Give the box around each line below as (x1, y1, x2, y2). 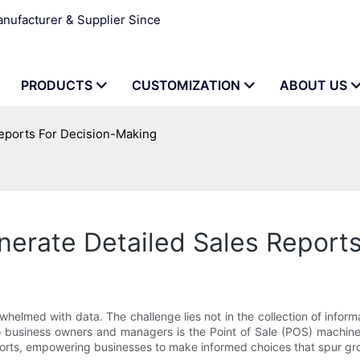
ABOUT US (280, 77, 347, 93)
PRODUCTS (21, 77, 92, 93)
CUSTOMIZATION (132, 77, 240, 93)
